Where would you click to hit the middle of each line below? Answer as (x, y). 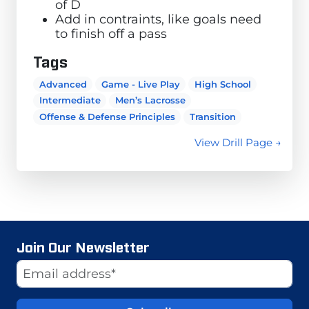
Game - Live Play (140, 84)
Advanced (63, 84)
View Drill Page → (238, 142)
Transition (212, 117)
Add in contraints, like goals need (158, 19)
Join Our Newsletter (83, 246)
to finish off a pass (111, 33)
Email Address (61, 266)
